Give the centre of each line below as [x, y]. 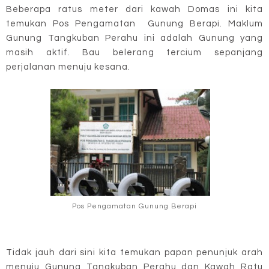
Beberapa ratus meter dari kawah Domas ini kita [134, 10]
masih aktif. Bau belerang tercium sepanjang [134, 53]
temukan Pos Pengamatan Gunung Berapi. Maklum [134, 24]
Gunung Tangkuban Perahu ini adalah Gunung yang [134, 38]
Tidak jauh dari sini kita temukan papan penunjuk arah [134, 252]
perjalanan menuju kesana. [68, 67]
